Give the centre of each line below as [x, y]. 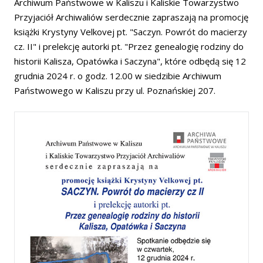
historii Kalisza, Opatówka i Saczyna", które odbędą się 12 [130, 61]
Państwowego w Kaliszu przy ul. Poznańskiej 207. [115, 90]
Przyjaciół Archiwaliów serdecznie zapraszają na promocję [131, 17]
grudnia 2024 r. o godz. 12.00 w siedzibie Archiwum [118, 76]
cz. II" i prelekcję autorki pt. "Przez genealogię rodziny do [129, 46]
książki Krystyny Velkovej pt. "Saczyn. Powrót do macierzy [131, 32]
